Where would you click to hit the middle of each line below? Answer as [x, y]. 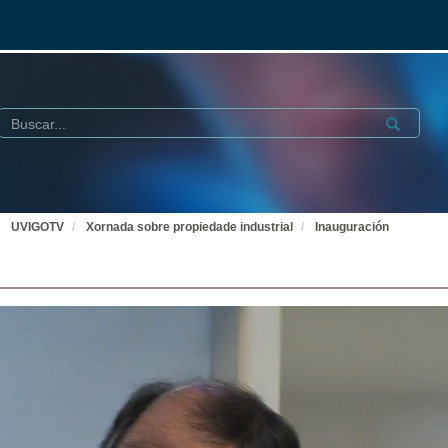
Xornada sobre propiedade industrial [189, 227]
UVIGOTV [37, 227]
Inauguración [352, 227]
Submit [403, 121]
